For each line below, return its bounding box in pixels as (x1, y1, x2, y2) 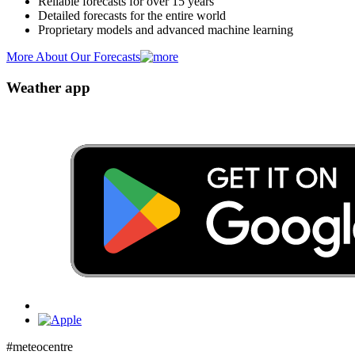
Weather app (6, 79, 90, 97)
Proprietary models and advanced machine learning (38, 23, 293, 37)
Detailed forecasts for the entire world (38, 9, 226, 23)
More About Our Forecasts (6, 50, 140, 64)
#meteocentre (6, 339, 73, 353)
